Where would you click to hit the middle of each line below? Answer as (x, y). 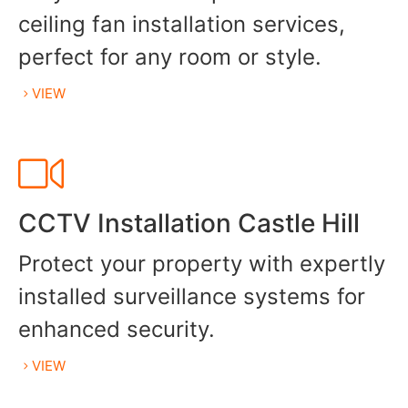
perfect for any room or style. (170, 57)
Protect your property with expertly (202, 264)
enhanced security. (117, 330)
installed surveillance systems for (192, 297)
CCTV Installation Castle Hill (189, 224)
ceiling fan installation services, (182, 25)
